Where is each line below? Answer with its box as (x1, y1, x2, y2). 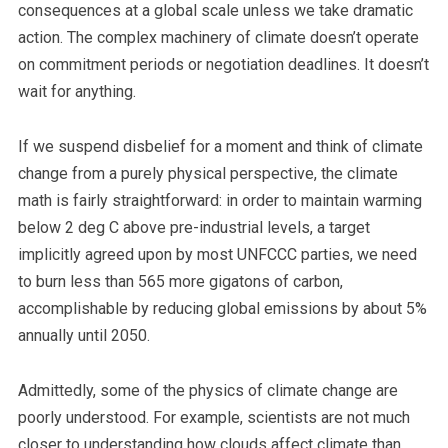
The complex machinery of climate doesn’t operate (66, 28, 419, 47)
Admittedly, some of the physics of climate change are (17, 381, 398, 400)
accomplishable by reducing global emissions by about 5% (17, 299, 427, 318)
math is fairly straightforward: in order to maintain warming (17, 191, 422, 210)
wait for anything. (17, 82, 136, 101)
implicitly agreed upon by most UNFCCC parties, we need (17, 245, 417, 264)
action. (17, 28, 67, 47)
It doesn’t (359, 55, 429, 74)
